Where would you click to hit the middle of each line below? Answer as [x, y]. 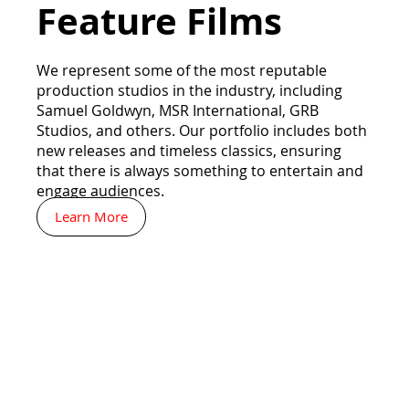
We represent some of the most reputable [182, 70]
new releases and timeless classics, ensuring [189, 150]
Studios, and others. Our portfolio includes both [202, 130]
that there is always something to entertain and [200, 170]
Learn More [92, 216]
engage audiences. [102, 190]
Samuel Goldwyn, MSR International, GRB [178, 110]
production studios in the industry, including [189, 90]
